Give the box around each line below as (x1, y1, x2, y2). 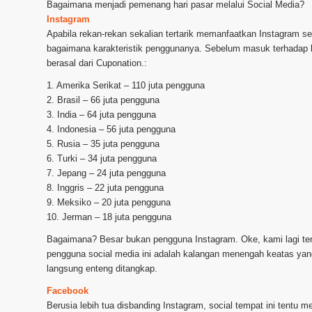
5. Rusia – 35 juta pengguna (47, 139, 159, 150)
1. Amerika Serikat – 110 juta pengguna (47, 80, 205, 91)
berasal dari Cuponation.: (47, 58, 147, 69)
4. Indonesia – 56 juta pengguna (47, 124, 175, 135)
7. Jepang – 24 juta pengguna (47, 168, 166, 179)
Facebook (47, 286, 88, 297)
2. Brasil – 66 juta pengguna (47, 95, 159, 106)
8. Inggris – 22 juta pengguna (47, 182, 164, 194)
